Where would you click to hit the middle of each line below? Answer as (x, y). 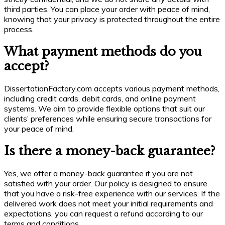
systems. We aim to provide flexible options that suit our (104, 108)
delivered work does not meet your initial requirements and (108, 203)
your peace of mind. (39, 128)
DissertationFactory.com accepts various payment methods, (112, 88)
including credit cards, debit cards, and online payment (100, 98)
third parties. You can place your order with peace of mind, (107, 9)
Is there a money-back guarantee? (109, 151)
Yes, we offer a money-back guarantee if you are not (98, 173)
